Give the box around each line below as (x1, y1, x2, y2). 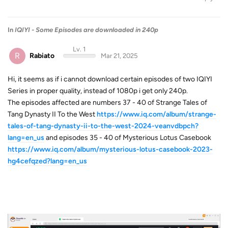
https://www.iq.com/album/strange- (97, 110, 216, 119)
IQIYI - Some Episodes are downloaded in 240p (15, 25, 158, 34)
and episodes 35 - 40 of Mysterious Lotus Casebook (44, 133, 211, 142)
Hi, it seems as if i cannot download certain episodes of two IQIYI (8, 75, 212, 83)
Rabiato (30, 51, 54, 60)
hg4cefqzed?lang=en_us (8, 157, 87, 165)
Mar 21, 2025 (100, 51, 137, 60)
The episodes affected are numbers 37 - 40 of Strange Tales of (8, 98, 207, 107)
